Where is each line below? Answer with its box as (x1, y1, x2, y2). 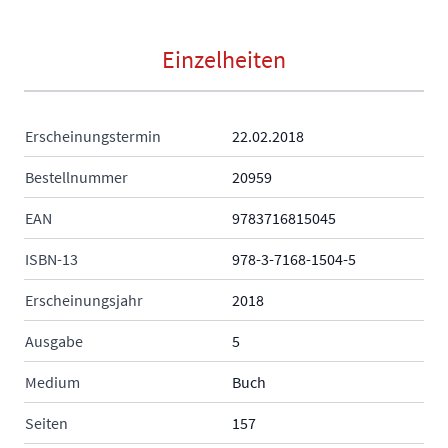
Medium (25, 372, 80, 393)
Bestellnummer (25, 167, 128, 188)
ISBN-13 (25, 249, 78, 270)
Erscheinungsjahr (25, 290, 143, 311)
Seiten (25, 413, 68, 434)
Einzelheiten (162, 44, 286, 76)
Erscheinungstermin (25, 126, 161, 147)
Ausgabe (25, 331, 83, 352)
